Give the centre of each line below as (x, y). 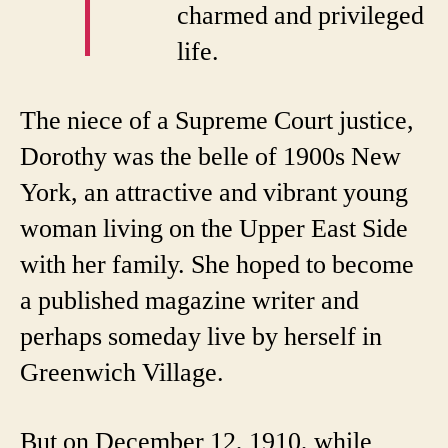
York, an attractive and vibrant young (214, 192)
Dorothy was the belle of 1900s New (210, 156)
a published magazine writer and (189, 300)
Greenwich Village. (122, 372)
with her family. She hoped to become (217, 264)
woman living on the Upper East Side (214, 228)
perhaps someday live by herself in (201, 336)
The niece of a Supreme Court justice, (217, 120)
